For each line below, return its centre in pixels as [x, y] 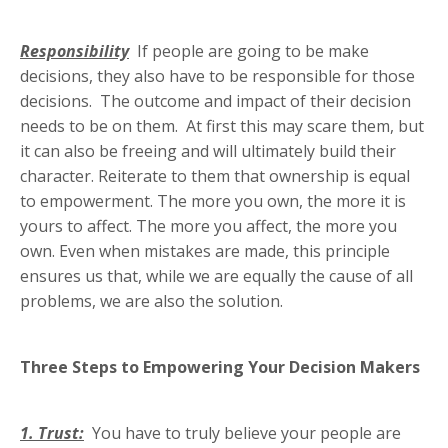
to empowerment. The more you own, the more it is [213, 201]
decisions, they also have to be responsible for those [217, 76]
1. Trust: [52, 433]
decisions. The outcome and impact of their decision [215, 101]
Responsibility [74, 51]
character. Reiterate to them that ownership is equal [215, 176]
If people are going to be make [249, 51]
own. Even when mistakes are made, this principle [205, 251]
